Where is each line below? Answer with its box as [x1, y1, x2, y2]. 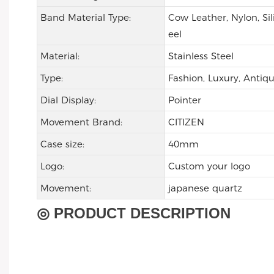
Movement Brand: [40, 116, 122, 128]
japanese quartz [168, 182, 242, 194]
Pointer [168, 94, 201, 106]
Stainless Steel [168, 50, 234, 62]
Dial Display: [40, 94, 96, 106]
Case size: [40, 138, 84, 150]
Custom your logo [168, 160, 250, 172]
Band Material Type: [40, 12, 131, 24]
